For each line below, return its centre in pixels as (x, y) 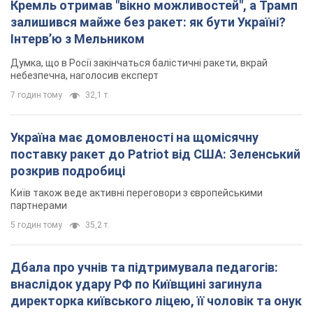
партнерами (39, 205)
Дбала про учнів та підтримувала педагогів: (144, 267)
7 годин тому (36, 95)
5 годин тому (36, 225)
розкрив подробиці (68, 170)
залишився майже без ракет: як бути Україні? (148, 22)
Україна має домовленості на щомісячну (134, 137)
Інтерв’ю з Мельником (78, 38)
